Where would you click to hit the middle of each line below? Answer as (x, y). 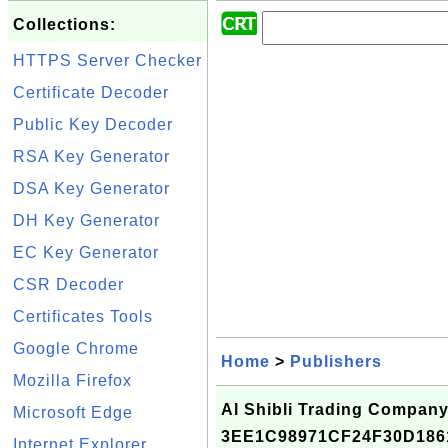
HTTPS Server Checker (107, 60)
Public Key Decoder (93, 124)
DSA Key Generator (91, 188)
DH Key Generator (86, 220)
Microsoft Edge (73, 412)
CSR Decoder (68, 284)
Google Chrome (76, 348)
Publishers (336, 361)
